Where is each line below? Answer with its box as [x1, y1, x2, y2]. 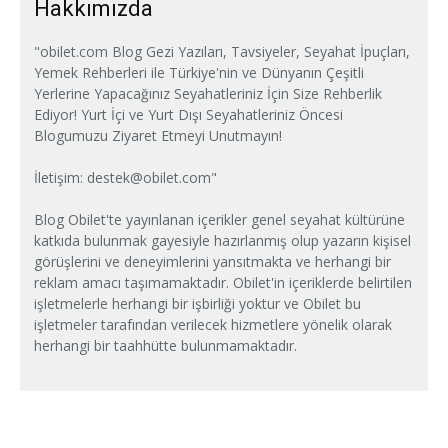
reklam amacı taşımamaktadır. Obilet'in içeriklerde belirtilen [34, 272, 412, 292]
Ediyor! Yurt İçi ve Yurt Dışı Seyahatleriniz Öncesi [34, 104, 343, 124]
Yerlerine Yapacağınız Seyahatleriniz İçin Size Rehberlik [34, 83, 382, 103]
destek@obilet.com [87, 167, 211, 187]
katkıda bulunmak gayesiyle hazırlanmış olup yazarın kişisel [34, 230, 411, 250]
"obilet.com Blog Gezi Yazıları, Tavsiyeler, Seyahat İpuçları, [34, 41, 410, 61]
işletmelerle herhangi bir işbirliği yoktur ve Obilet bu [34, 293, 361, 313]
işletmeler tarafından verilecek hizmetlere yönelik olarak [34, 314, 392, 334]
